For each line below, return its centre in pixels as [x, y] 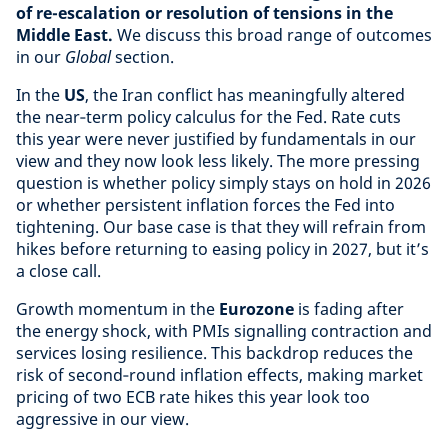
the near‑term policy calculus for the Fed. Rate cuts [208, 117]
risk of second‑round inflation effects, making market [219, 375]
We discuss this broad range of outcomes [272, 35]
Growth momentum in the [117, 309]
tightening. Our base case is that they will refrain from [221, 227]
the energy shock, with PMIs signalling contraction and [224, 331]
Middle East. [64, 35]
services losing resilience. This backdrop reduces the [214, 353]
